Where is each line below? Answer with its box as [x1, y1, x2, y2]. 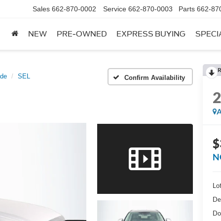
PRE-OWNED [57, 30, 107, 39]
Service [103, 5, 126, 13]
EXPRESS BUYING [116, 30, 185, 39]
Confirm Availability [124, 74, 185, 81]
